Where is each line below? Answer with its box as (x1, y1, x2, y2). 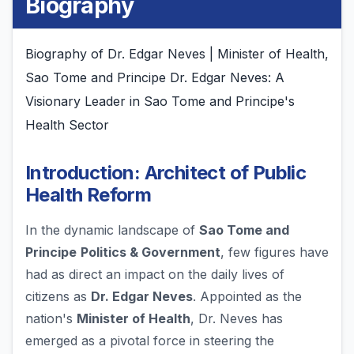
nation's (25, 311, 77, 327)
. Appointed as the (193, 288, 302, 305)
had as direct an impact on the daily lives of (25, 266, 284, 283)
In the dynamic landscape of (25, 222, 199, 239)
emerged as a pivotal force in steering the (25, 333, 274, 349)
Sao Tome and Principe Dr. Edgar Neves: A (25, 70, 284, 86)
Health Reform (25, 183, 152, 207)
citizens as (25, 288, 91, 305)
